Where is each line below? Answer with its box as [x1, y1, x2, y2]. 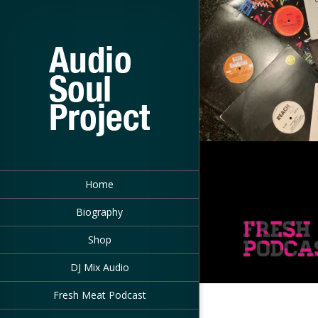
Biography [76, 205, 123, 219]
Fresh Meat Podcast [53, 288, 146, 302]
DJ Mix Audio [70, 261, 129, 274]
